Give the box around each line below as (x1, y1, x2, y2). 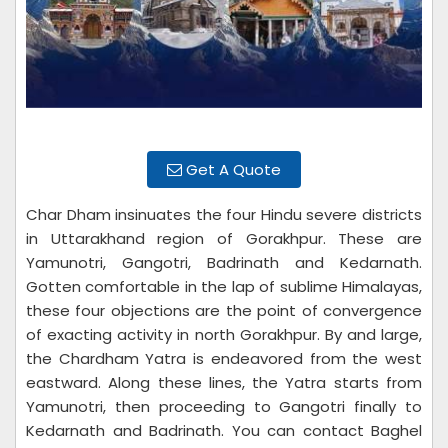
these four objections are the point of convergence (26, 300, 422, 321)
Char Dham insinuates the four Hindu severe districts (26, 204, 422, 225)
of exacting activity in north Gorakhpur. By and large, (26, 324, 422, 345)
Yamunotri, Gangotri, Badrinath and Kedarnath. (26, 252, 422, 273)
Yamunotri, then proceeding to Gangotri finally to (26, 396, 422, 417)
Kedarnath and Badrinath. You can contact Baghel (26, 420, 422, 441)
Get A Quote (182, 159, 281, 180)
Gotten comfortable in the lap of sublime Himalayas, (26, 276, 422, 297)
